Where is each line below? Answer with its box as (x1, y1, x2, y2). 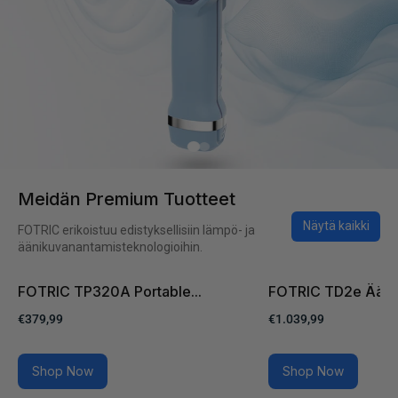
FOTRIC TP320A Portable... (18, 282, 202, 300)
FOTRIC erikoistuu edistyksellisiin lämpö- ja (18, 222, 255, 237)
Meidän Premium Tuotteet (18, 187, 235, 210)
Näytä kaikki (302, 219, 370, 234)
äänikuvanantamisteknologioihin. (18, 239, 203, 254)
